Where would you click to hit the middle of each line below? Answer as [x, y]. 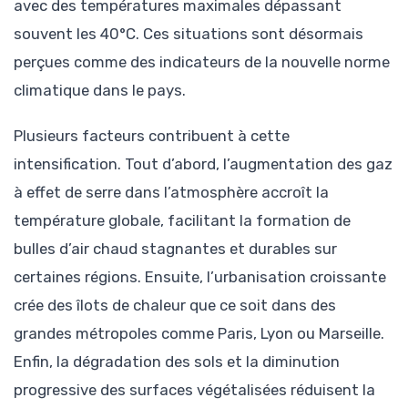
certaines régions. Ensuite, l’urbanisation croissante [200, 276]
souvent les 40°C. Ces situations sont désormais [189, 33]
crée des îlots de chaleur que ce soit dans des [175, 305]
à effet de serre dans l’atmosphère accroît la [171, 192]
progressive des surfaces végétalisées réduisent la [194, 389]
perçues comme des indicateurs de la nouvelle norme [202, 61]
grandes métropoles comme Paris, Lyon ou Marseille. [199, 333]
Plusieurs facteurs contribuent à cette [152, 135]
